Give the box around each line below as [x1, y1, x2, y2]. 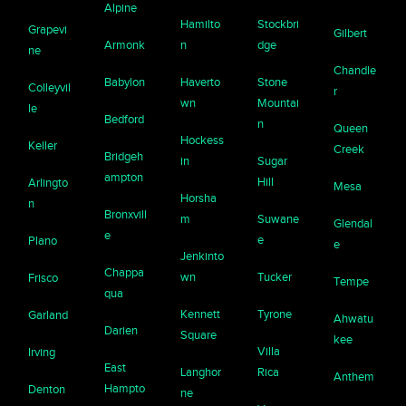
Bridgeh [104, 149, 144, 163]
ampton [104, 169, 144, 184]
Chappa [104, 265, 145, 279]
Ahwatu [333, 311, 373, 325]
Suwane [256, 211, 299, 226]
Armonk [104, 37, 146, 52]
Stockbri [256, 16, 299, 31]
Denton [28, 382, 66, 396]
